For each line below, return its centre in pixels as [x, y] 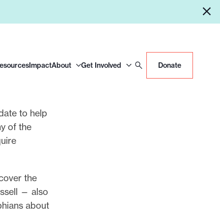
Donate [169, 66]
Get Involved [101, 65]
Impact [40, 65]
